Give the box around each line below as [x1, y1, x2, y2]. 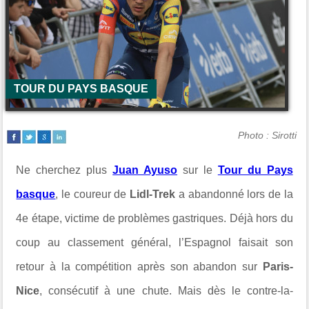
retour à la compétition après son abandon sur [16, 260, 257, 272]
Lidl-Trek [126, 188, 176, 200]
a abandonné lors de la [175, 188, 293, 200]
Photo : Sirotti [237, 129, 297, 141]
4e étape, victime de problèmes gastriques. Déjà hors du [16, 212, 293, 224]
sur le [182, 163, 212, 176]
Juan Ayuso [112, 163, 178, 176]
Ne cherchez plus [16, 163, 113, 176]
